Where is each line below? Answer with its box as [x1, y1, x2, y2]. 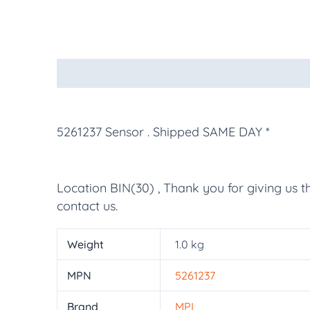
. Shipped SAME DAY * [147, 124, 270, 140]
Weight [67, 237, 104, 252]
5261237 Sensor [57, 124, 144, 140]
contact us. [57, 198, 118, 214]
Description [57, 66, 118, 80]
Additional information [131, 66, 254, 80]
